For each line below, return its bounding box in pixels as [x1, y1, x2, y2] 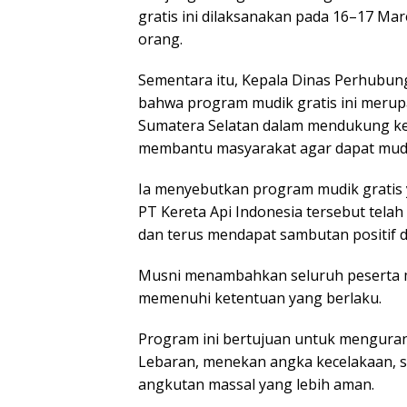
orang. [138, 28, 183, 49]
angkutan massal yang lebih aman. [138, 373, 374, 394]
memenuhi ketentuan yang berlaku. [138, 287, 385, 308]
